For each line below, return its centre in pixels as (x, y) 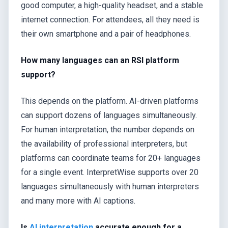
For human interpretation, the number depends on (108, 129)
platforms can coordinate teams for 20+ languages (111, 158)
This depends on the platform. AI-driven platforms (110, 101)
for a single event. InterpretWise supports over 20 (110, 172)
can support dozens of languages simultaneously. (109, 115)
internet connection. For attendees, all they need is (110, 19)
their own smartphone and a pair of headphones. (106, 34)
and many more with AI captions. (78, 201)
